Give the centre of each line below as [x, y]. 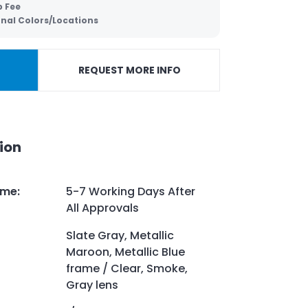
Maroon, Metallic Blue [125, 252]
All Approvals [102, 208]
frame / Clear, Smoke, [127, 268]
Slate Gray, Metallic [120, 235]
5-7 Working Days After [131, 191]
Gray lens [92, 285]
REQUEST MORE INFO [129, 70]
